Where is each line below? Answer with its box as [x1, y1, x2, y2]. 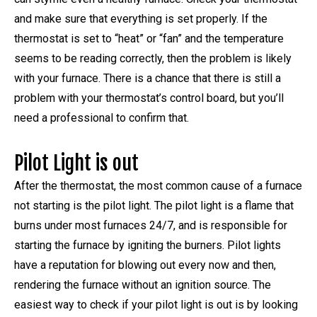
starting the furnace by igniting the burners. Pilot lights [14, 238, 281, 252]
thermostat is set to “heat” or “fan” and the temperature [14, 31, 284, 45]
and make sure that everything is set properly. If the [14, 11, 267, 25]
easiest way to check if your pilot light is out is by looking [14, 297, 298, 311]
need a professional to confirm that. [14, 110, 189, 125]
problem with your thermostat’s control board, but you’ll [14, 91, 284, 105]
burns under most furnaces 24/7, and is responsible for [14, 218, 287, 232]
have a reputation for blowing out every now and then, [14, 258, 276, 272]
